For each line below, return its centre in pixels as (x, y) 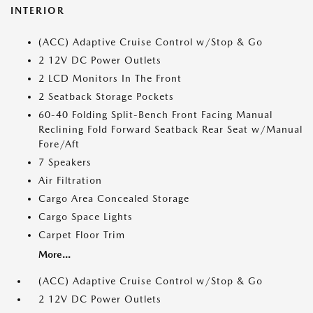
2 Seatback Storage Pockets (106, 97)
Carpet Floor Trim (82, 235)
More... (54, 255)
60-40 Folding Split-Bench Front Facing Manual (155, 115)
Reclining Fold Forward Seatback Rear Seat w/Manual (170, 130)
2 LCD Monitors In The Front (110, 79)
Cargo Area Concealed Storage (114, 199)
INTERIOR (38, 11)
